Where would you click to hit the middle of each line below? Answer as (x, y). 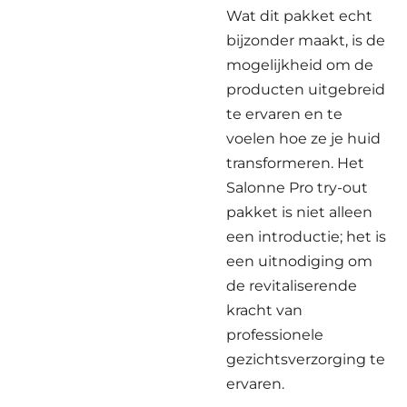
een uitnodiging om (299, 261)
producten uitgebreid (306, 89)
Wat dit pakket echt (299, 15)
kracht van (264, 310)
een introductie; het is (306, 236)
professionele (275, 334)
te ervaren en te (284, 114)
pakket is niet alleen (299, 212)
